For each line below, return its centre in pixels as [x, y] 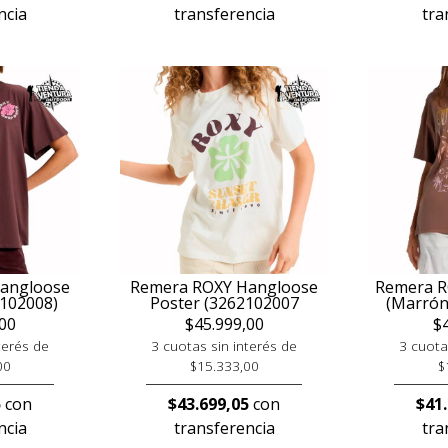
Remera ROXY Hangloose [224, 287]
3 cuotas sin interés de [224, 345]
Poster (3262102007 [224, 303]
